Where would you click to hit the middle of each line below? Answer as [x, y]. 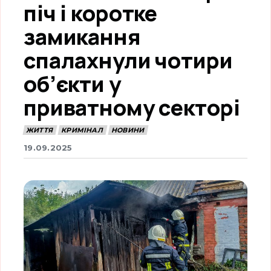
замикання [82, 37]
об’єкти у [72, 84]
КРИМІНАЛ [82, 130]
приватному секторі [132, 107]
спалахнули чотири [128, 60]
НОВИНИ [128, 130]
